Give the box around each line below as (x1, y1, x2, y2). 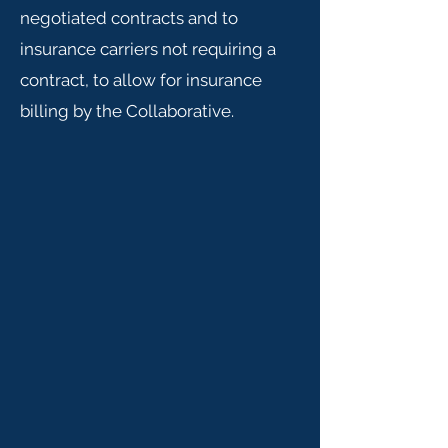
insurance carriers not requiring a (20, 39, 276, 59)
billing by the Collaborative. (20, 101, 234, 121)
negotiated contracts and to (20, 8, 238, 28)
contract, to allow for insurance (20, 70, 262, 90)
